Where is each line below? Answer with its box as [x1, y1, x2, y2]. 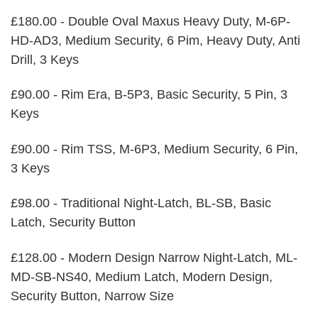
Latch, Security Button [11, 215, 136, 230]
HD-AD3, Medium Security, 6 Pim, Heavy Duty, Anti [11, 33, 300, 48]
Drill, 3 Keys [11, 53, 79, 67]
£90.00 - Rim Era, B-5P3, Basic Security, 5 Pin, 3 [11, 87, 287, 102]
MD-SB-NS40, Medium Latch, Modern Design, [11, 269, 273, 284]
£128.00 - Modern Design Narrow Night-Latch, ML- [11, 250, 297, 265]
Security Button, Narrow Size [11, 288, 174, 303]
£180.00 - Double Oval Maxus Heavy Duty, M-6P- [11, 14, 290, 29]
